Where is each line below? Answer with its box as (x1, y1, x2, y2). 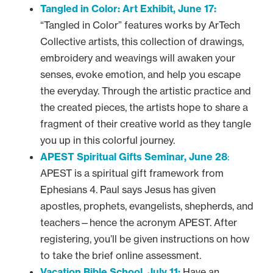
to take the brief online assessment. (40, 249, 201, 261)
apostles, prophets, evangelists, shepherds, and (40, 200, 253, 212)
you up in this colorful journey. (40, 134, 175, 146)
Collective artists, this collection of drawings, (40, 35, 244, 48)
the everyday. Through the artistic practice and (40, 85, 251, 97)
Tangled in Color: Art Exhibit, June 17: (40, 2, 216, 15)
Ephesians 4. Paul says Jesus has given (40, 183, 216, 196)
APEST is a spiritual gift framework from (40, 167, 224, 179)
